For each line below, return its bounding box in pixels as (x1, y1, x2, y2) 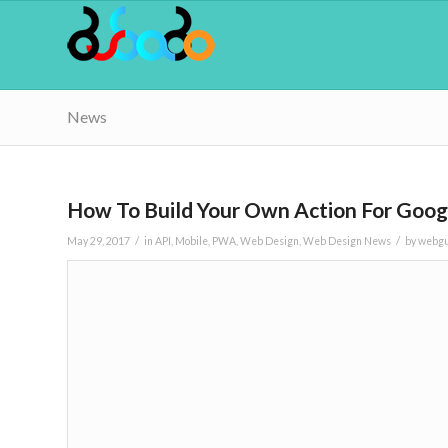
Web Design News (303, 235, 391, 247)
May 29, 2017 (67, 235, 130, 247)
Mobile (175, 235, 208, 247)
